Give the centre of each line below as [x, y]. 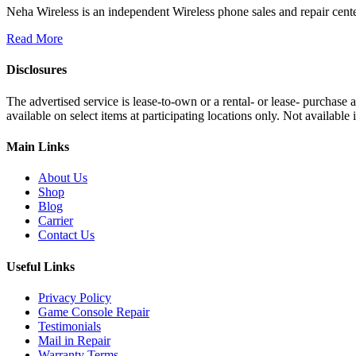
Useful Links [41, 266]
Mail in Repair [74, 340]
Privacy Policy [75, 297]
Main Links [38, 146]
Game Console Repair [94, 311]
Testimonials [70, 326]
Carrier [56, 221]
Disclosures [37, 70]
